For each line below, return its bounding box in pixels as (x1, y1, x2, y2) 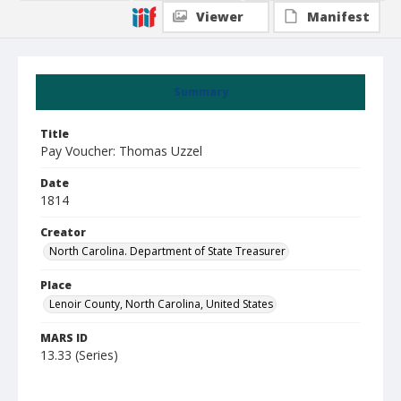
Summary (173, 84, 228, 99)
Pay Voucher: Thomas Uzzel (40, 142, 202, 159)
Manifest (307, 8, 370, 25)
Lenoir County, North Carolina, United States (49, 296, 273, 311)
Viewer (196, 8, 243, 25)
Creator (40, 225, 86, 240)
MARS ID (40, 330, 88, 346)
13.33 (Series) (40, 346, 118, 363)
